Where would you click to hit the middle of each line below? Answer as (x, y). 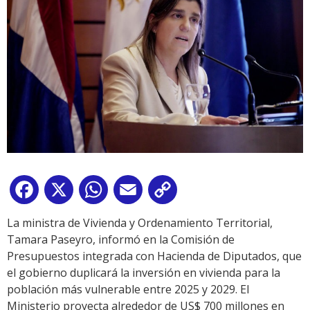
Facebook (66, 193)
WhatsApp (138, 193)
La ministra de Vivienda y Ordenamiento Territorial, (140, 223)
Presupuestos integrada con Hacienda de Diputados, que (154, 256)
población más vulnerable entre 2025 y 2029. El (128, 290)
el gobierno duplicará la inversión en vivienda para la (144, 273)
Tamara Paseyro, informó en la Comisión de (121, 240)
